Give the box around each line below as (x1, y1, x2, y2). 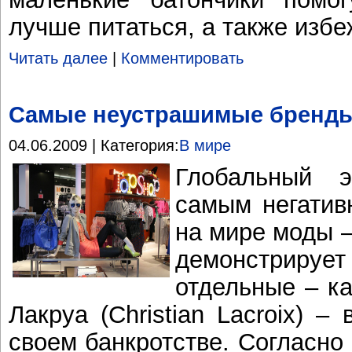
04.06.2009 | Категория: (9, 136, 179, 154)
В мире (179, 136, 231, 154)
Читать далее (9, 49, 108, 67)
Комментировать (121, 49, 244, 67)
